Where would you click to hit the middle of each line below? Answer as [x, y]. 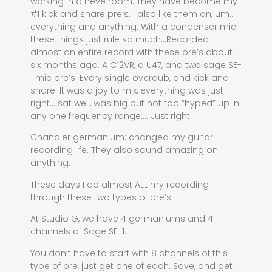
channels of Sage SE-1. [78, 232]
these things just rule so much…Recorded [120, 40]
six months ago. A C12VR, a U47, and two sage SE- [136, 65]
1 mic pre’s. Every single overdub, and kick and [130, 78]
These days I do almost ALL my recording [120, 184]
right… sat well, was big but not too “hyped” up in [135, 104]
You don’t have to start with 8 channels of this [129, 253]
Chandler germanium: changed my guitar [122, 138]
